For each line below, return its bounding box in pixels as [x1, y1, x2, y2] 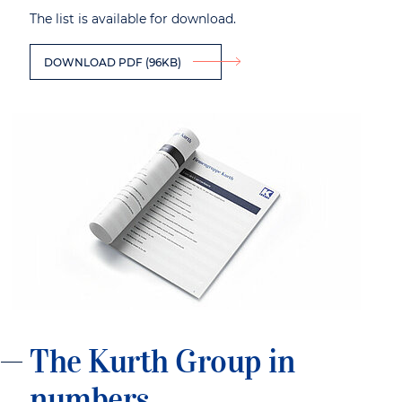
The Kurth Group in [30, 342, 294, 381]
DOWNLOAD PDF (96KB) [44, 56, 181, 69]
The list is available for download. [30, 11, 236, 27]
